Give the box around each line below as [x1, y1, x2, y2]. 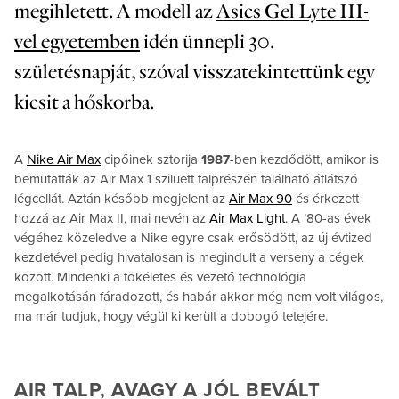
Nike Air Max [27, 151, 101, 167]
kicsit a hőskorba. [14, 89, 154, 115]
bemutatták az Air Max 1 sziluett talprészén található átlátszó [14, 170, 358, 187]
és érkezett [292, 190, 359, 207]
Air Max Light [209, 209, 285, 226]
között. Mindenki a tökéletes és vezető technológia [14, 268, 306, 285]
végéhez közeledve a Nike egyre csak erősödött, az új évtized [14, 229, 372, 246]
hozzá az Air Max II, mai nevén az [14, 209, 209, 226]
